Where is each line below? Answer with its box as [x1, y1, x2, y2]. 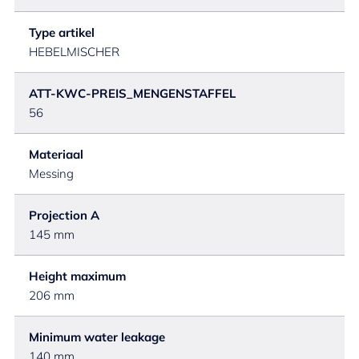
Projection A [29, 208, 99, 223]
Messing [29, 166, 74, 181]
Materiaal [29, 147, 83, 162]
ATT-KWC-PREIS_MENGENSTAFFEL [29, 86, 236, 101]
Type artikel [29, 25, 95, 40]
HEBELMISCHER [29, 44, 119, 59]
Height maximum [29, 268, 126, 284]
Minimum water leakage [29, 329, 165, 345]
